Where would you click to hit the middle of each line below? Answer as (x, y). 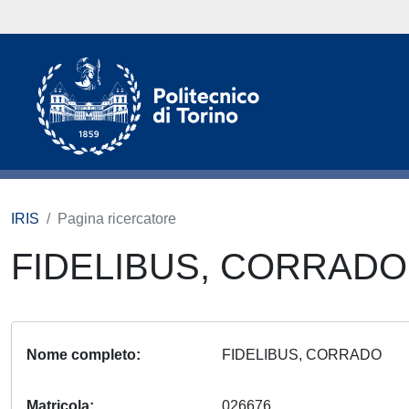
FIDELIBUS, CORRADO (306, 355)
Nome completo (81, 355)
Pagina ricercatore (117, 219)
